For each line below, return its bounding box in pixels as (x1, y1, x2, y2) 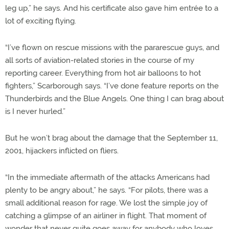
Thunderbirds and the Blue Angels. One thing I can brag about (5, 94, 224, 104)
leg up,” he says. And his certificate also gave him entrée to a (5, 4, 218, 13)
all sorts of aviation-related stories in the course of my (5, 56, 194, 65)
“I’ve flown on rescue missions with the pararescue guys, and (5, 43, 219, 53)
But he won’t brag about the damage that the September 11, (5, 133, 218, 143)
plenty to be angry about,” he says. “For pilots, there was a (5, 186, 208, 195)
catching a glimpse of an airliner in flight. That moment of (5, 211, 207, 221)
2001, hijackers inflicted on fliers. (5, 146, 119, 156)
